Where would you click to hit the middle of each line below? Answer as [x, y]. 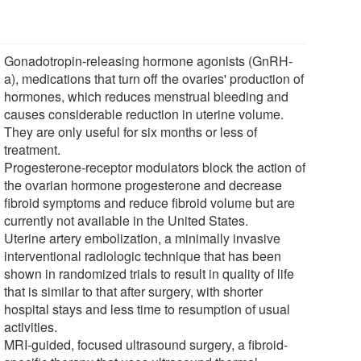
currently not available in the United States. [127, 220]
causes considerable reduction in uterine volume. [144, 114]
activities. [31, 326]
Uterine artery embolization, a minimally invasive [143, 238]
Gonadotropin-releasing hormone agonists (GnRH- [149, 60]
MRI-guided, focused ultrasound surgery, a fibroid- [146, 344]
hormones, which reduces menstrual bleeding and [147, 96]
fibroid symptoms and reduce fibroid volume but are [150, 202]
